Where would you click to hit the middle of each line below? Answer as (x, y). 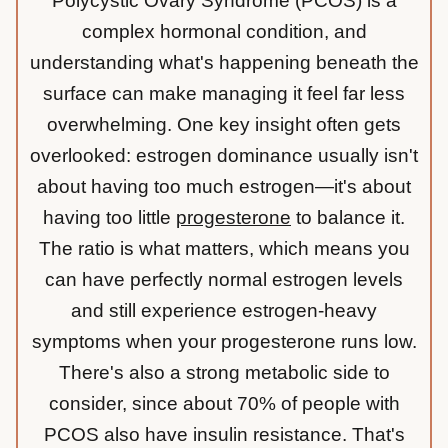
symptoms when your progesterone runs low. (224, 342)
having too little (109, 218)
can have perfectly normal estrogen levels (224, 280)
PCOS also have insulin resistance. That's (224, 435)
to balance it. (348, 218)
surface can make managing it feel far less (224, 94)
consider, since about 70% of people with (224, 404)
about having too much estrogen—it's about (224, 187)
